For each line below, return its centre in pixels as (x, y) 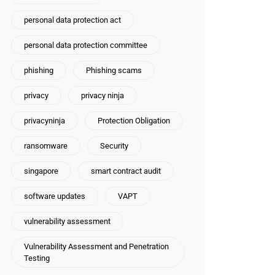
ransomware (46, 146)
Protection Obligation (134, 121)
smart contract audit (126, 171)
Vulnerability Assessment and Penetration (96, 246)
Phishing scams (114, 70)
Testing (37, 258)
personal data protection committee (86, 45)
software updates (55, 196)
